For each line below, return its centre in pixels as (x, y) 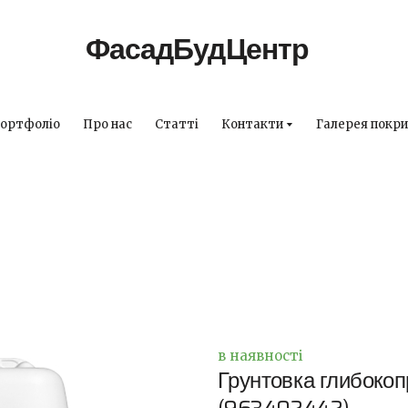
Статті (176, 124)
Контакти (252, 124)
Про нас (107, 124)
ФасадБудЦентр (197, 49)
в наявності (260, 356)
